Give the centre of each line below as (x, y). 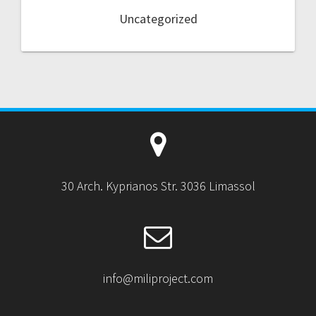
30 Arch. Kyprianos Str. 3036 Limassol (158, 186)
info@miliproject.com (158, 279)
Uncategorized (158, 19)
